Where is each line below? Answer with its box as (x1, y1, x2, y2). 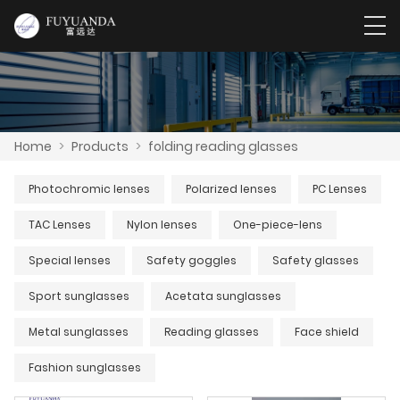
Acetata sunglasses (165, 287, 281, 304)
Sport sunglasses (29, 287, 129, 304)
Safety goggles (146, 252, 237, 268)
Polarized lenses (186, 180, 277, 196)
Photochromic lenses (29, 180, 150, 196)
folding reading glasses (148, 137, 298, 155)
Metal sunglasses (29, 323, 129, 339)
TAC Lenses (29, 216, 91, 232)
